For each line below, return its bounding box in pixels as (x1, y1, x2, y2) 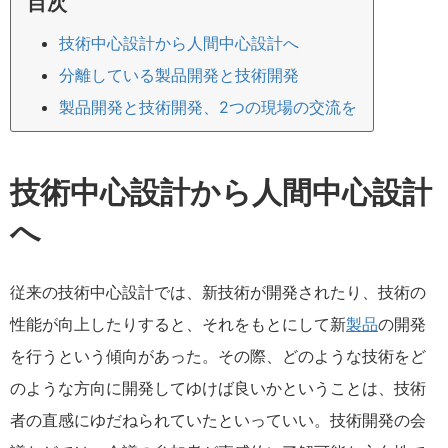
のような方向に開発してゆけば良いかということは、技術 (10, 378, 426, 398)
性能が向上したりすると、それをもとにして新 (10, 314, 346, 334)
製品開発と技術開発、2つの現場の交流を (59, 97, 357, 117)
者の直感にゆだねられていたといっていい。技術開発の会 (10, 410, 426, 430)
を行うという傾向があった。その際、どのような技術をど (10, 346, 426, 366)
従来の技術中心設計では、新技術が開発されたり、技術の (10, 282, 426, 302)
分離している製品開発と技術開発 (59, 65, 299, 85)
